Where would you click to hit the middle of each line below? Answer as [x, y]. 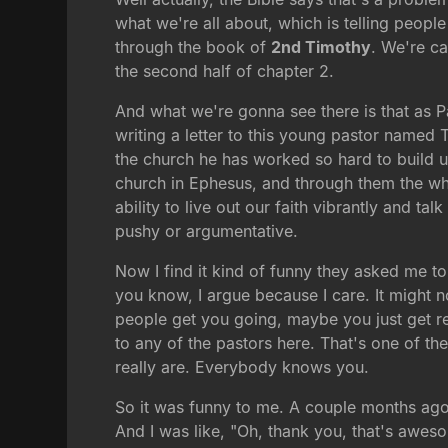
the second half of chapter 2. [225, 71]
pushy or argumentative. [207, 231]
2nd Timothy [321, 47]
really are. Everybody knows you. [242, 367]
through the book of [193, 47]
